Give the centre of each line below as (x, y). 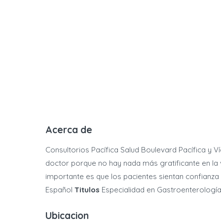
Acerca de (69, 130)
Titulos (87, 190)
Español (60, 190)
